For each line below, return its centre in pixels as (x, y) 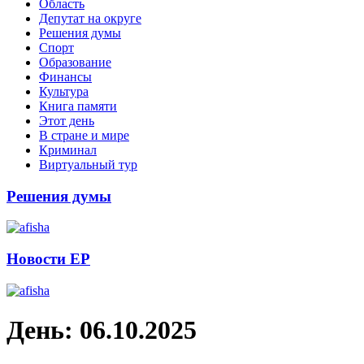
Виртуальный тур (88, 164)
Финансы (65, 76)
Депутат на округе (90, 18)
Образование (75, 62)
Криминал (68, 149)
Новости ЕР (48, 259)
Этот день (67, 120)
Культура (64, 91)
